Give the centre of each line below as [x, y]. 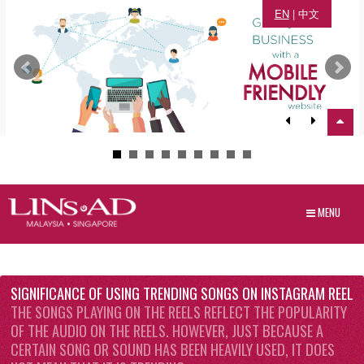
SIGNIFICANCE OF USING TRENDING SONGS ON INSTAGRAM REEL [182, 292]
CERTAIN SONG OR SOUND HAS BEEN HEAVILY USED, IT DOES [173, 349]
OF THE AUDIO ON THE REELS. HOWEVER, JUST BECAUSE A [167, 330]
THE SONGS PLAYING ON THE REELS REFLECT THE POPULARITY [179, 311]
